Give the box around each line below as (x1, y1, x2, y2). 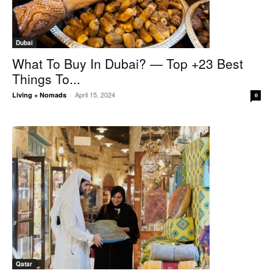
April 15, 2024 (75, 90, 115, 99)
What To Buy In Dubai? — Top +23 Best (12, 54, 243, 73)
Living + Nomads (12, 90, 66, 99)
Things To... (12, 69, 80, 88)
